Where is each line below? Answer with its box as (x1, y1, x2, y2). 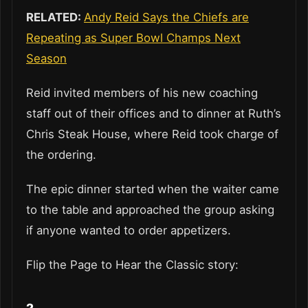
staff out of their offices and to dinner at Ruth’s (26, 107, 281, 121)
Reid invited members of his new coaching (26, 86, 258, 100)
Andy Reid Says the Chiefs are (84, 10, 249, 25)
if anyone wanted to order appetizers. (26, 223, 231, 238)
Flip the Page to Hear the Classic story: (26, 258, 242, 272)
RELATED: (26, 10, 84, 25)
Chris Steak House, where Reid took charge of (26, 127, 278, 142)
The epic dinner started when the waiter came (26, 182, 279, 197)
